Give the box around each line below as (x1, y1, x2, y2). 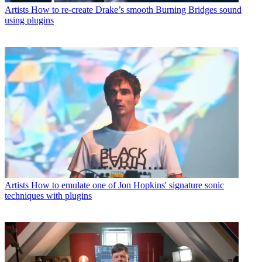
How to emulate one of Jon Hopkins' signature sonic (31, 180, 224, 191)
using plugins (5, 15, 54, 25)
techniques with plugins (5, 191, 92, 201)
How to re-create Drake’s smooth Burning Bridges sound (31, 4, 242, 15)
